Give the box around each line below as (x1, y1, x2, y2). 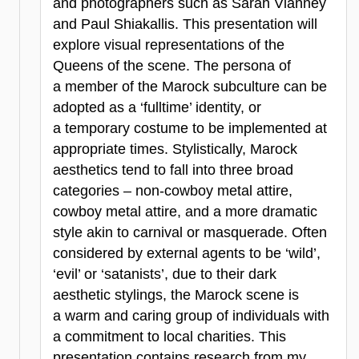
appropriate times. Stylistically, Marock (53, 140, 297, 157)
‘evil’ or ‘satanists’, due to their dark (53, 265, 276, 282)
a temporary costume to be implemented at (53, 119, 327, 136)
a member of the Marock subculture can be (53, 78, 327, 95)
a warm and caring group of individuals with (53, 307, 329, 324)
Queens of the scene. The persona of (53, 57, 291, 74)
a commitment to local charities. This (53, 328, 286, 345)
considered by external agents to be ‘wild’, (53, 244, 321, 261)
